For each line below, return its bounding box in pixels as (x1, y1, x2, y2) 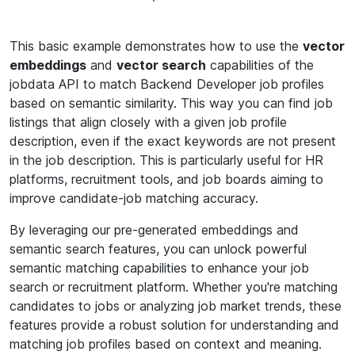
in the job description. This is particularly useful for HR (10, 152, 323, 168)
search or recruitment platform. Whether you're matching (10, 279, 338, 295)
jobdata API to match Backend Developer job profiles (10, 76, 324, 92)
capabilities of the (206, 57, 314, 73)
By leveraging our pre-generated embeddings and (10, 222, 299, 238)
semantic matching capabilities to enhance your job (10, 260, 309, 276)
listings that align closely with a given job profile (10, 114, 287, 130)
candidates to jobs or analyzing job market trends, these (10, 298, 342, 314)
